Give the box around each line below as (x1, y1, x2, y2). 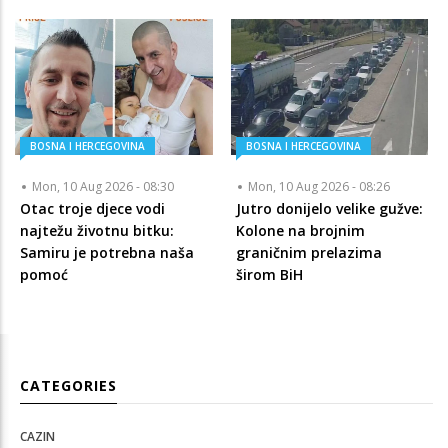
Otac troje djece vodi (20, 198, 165, 218)
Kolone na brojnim (235, 220, 365, 240)
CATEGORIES (20, 375, 117, 395)
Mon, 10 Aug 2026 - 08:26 (247, 177, 390, 195)
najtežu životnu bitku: (20, 220, 174, 240)
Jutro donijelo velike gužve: (235, 198, 423, 218)
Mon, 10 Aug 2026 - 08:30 (32, 177, 174, 195)
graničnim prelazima (235, 242, 382, 262)
